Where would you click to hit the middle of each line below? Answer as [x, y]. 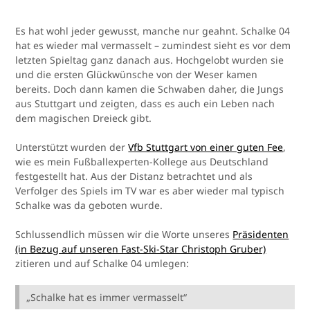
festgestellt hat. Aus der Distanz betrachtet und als [134, 176]
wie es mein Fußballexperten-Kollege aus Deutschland [142, 162]
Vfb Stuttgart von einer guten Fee [206, 147]
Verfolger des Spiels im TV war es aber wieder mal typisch [150, 191]
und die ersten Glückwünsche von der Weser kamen [137, 75]
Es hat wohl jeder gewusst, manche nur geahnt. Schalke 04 [153, 31]
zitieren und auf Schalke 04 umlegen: [102, 264]
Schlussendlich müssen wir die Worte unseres [124, 235]
